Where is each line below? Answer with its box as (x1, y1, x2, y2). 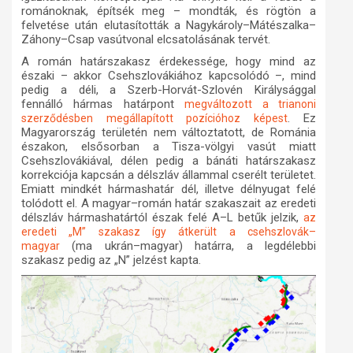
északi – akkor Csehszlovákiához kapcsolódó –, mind (21, 69, 316, 84)
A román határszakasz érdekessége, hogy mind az (21, 54, 316, 69)
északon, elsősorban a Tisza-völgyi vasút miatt (21, 139, 316, 154)
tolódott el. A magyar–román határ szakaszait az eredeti (21, 196, 316, 211)
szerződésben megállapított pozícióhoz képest (21, 112, 288, 125)
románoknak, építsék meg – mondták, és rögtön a (21, 4, 316, 19)
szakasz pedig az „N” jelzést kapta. (21, 253, 201, 268)
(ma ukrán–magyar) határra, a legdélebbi (60, 239, 316, 254)
